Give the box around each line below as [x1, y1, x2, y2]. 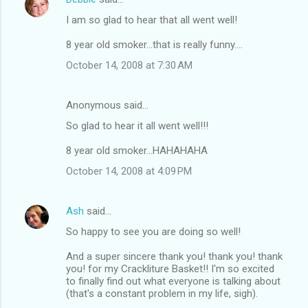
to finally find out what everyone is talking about [66, 274, 280, 287]
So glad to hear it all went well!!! [66, 119, 208, 132]
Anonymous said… [66, 98, 148, 111]
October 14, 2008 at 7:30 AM [66, 58, 192, 71]
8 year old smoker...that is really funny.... [66, 38, 243, 51]
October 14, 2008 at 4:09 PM [66, 164, 192, 177]
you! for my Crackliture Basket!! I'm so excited [66, 262, 274, 275]
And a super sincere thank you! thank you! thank [66, 250, 283, 263]
